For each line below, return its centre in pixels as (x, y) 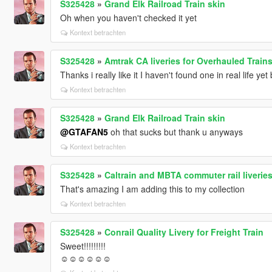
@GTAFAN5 (84, 131)
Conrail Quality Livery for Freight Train (184, 232)
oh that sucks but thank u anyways (175, 131)
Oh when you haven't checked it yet (128, 17)
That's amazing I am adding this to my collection (152, 189)
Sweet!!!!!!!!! (83, 246)
